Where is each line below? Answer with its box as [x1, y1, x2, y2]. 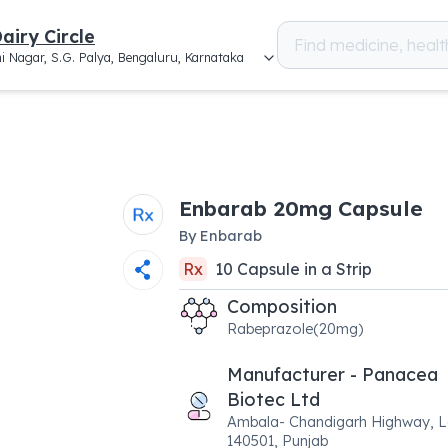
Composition [226, 295, 337, 317]
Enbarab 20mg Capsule [178, 195, 423, 221]
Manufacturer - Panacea [226, 363, 438, 385]
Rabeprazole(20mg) [226, 319, 363, 338]
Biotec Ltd [226, 388, 320, 410]
